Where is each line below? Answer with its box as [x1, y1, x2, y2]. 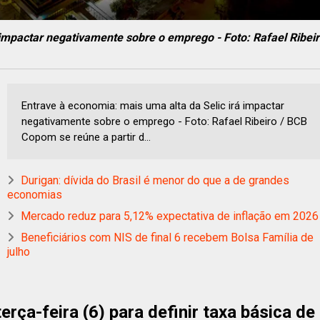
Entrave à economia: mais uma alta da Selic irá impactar [21, 99, 284, 112]
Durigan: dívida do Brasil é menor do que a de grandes [21, 173, 289, 187]
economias [7, 187, 62, 201]
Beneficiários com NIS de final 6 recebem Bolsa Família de [21, 230, 314, 244]
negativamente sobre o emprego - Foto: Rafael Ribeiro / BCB [21, 114, 307, 128]
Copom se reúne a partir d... [21, 130, 151, 144]
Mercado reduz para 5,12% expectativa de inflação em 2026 [21, 209, 319, 223]
